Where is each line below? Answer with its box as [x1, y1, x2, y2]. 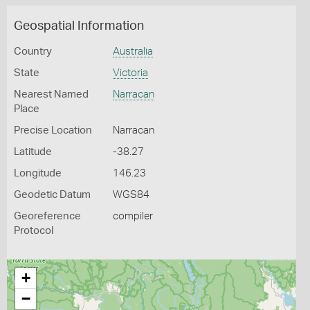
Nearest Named [14, 89, 89, 100]
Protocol [14, 226, 53, 236]
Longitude [14, 168, 62, 179]
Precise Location [14, 125, 92, 136]
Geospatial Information [14, 20, 144, 33]
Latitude [14, 147, 52, 157]
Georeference [14, 211, 81, 221]
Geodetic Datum [14, 190, 91, 200]
